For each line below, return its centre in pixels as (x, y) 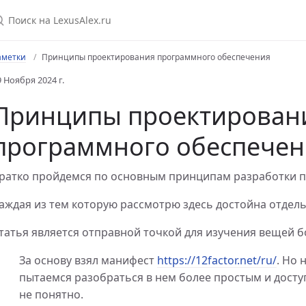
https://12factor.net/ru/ (217, 260)
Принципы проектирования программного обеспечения (156, 57)
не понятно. (51, 294)
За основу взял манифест (88, 260)
